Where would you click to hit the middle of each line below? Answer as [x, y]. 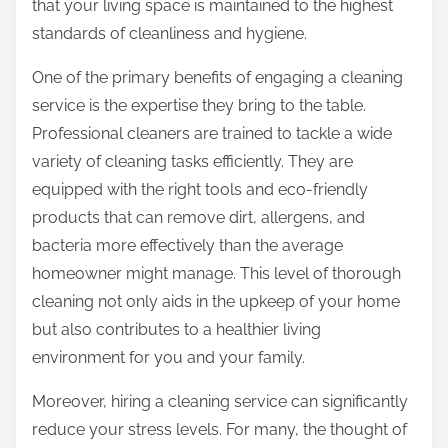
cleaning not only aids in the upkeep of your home [216, 302]
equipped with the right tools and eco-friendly [200, 190]
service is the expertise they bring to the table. [199, 106]
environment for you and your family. [168, 358]
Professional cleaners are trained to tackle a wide [212, 134]
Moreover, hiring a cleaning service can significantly [220, 402]
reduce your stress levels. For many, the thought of [219, 430]
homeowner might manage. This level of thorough [216, 274]
